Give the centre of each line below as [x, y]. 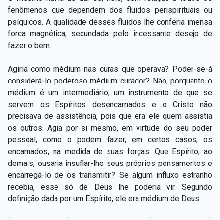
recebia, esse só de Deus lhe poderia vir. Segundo [110, 187]
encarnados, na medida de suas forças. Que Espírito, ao [110, 151]
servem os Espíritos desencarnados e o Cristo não [110, 104]
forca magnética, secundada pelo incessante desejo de [110, 33]
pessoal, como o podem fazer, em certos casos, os [110, 139]
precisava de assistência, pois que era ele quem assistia [110, 116]
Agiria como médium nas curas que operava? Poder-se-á [110, 69]
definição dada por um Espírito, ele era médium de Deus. [104, 198]
